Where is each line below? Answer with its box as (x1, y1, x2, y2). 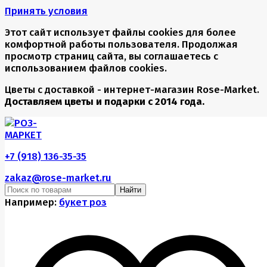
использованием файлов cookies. (5, 62, 167, 74)
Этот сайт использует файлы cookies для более (5, 26, 236, 38)
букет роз (59, 196, 107, 208)
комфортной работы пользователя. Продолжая (5, 38, 238, 50)
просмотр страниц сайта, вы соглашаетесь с (5, 50, 218, 62)
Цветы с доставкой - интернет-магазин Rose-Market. (5, 83, 259, 95)
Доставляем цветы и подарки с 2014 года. (5, 95, 204, 107)
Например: (5, 196, 59, 208)
